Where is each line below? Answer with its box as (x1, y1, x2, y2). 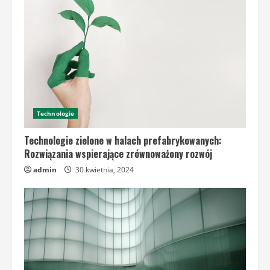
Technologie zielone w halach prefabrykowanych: (24, 133, 222, 148)
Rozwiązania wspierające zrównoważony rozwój (24, 146, 212, 162)
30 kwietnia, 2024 (74, 165, 134, 175)
